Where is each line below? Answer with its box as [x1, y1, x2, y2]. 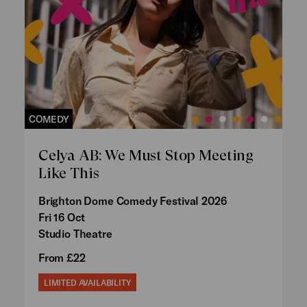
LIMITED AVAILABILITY [43, 278, 131, 288]
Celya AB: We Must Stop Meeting [38, 147, 254, 164]
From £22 [38, 251, 86, 265]
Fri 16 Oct [38, 210, 86, 224]
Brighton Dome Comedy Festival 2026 [38, 194, 227, 208]
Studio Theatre [38, 227, 112, 241]
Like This [38, 164, 99, 182]
